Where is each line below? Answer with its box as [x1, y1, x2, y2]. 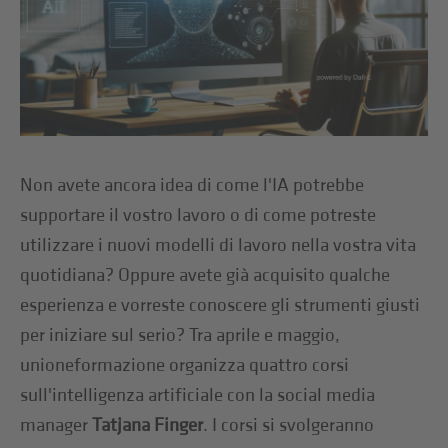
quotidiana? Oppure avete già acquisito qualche [20, 263, 391, 287]
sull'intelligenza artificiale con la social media [20, 383, 376, 407]
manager [20, 413, 93, 437]
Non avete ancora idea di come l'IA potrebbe [20, 173, 365, 197]
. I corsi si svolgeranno [203, 413, 375, 437]
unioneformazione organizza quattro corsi [20, 353, 350, 377]
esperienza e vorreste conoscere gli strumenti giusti [20, 293, 421, 317]
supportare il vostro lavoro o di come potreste [20, 203, 377, 227]
